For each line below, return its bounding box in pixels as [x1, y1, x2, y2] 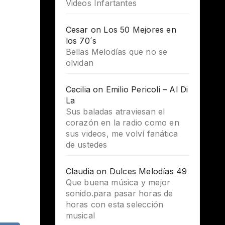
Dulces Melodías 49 [109, 166, 187, 177]
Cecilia [65, 84, 90, 95]
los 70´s [65, 36, 97, 46]
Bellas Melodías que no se [65, 47, 168, 57]
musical [65, 210, 95, 221]
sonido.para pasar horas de [65, 188, 173, 199]
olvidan [65, 58, 93, 68]
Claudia [65, 166, 94, 177]
